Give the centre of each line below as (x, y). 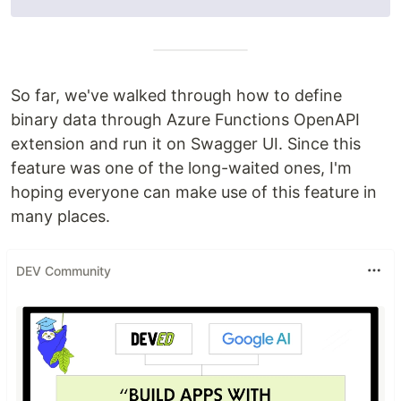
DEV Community (64, 270)
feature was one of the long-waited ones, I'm (181, 168)
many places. (60, 217)
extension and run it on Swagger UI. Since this (186, 144)
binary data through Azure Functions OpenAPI (185, 120)
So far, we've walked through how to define (176, 96)
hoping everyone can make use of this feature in (194, 192)
